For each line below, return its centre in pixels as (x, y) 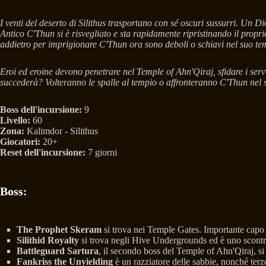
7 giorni (101, 152)
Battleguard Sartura (58, 251)
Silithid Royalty (48, 240)
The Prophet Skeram (59, 229)
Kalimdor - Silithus (61, 131)
